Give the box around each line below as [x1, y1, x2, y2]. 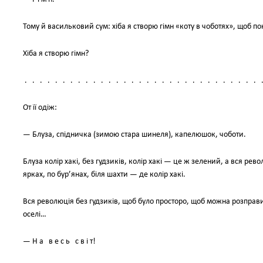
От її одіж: [23, 103, 57, 112]
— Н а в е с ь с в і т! [23, 237, 96, 246]
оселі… [23, 210, 46, 219]
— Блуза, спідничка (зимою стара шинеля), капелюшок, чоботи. [23, 130, 246, 139]
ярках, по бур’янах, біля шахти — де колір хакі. [23, 170, 186, 179]
